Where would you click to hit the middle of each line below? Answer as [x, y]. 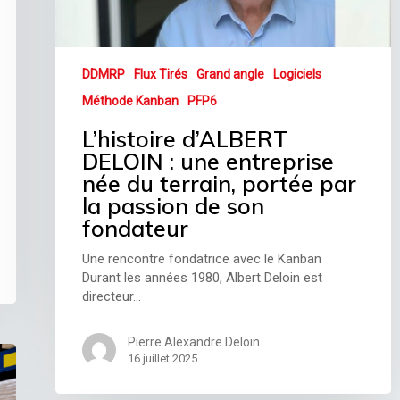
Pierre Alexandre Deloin [194, 342]
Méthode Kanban [131, 100]
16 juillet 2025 [163, 358]
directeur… [112, 296]
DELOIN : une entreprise [208, 161]
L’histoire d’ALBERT [186, 138]
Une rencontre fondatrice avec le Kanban [206, 258]
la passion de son [174, 205]
